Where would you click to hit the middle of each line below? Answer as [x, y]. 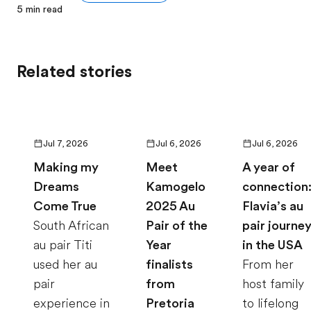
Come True [65, 206]
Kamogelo [176, 186]
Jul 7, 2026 [66, 143]
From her [268, 264]
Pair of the [177, 225]
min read [44, 9]
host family [273, 284]
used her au [65, 264]
